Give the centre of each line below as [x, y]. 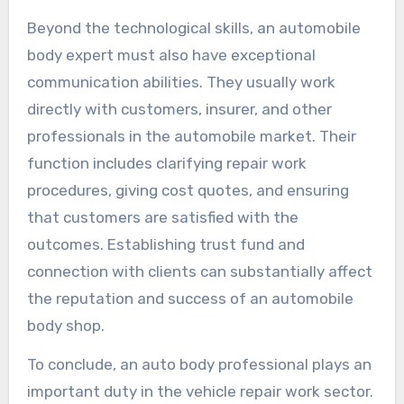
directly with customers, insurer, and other [179, 110]
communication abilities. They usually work [181, 83]
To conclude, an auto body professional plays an [199, 365]
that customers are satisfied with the [162, 218]
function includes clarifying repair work [166, 164]
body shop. [65, 326]
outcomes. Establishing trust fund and [165, 245]
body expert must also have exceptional [171, 55]
